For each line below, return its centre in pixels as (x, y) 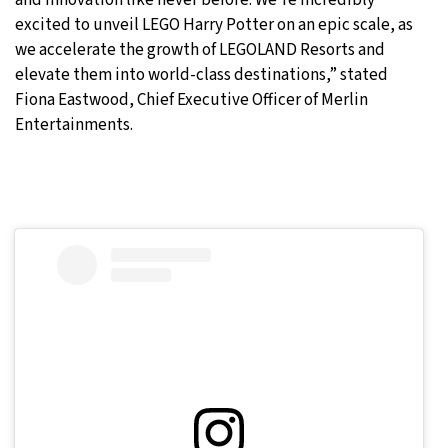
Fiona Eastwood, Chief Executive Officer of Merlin (191, 99)
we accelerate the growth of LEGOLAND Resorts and (200, 49)
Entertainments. (74, 124)
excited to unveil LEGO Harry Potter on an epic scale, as (214, 24)
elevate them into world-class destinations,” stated (201, 74)
